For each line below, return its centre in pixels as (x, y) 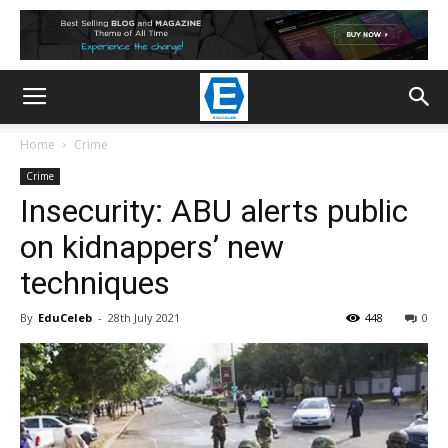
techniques (95, 283)
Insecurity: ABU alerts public (214, 211)
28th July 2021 (144, 317)
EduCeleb (65, 317)
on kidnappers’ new (152, 247)
